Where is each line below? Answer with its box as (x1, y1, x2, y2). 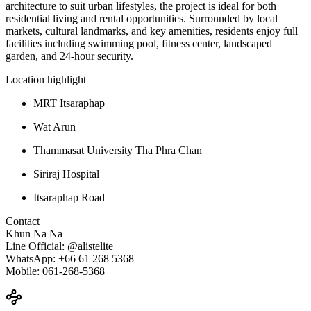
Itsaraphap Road (33, 191, 105, 203)
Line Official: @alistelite (6, 239, 113, 252)
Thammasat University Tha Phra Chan (33, 144, 202, 156)
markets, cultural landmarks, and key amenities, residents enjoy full (6, 24, 298, 37)
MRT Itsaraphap (33, 96, 105, 109)
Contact (6, 215, 40, 227)
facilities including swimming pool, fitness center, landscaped (6, 37, 272, 49)
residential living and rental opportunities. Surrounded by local (6, 12, 278, 24)
